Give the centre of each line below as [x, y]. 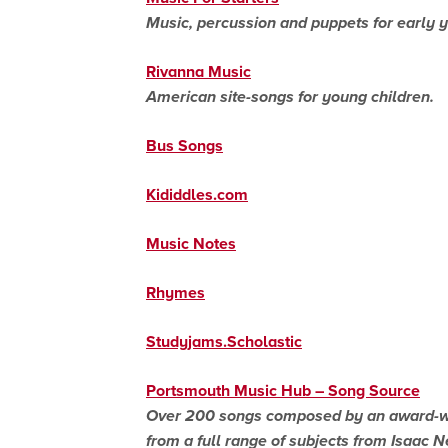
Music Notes [191, 243]
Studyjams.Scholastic [224, 341]
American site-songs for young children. [290, 96]
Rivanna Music [198, 71]
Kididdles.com [197, 194]
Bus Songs [184, 145]
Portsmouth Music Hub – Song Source [283, 390]
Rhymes [175, 292]
